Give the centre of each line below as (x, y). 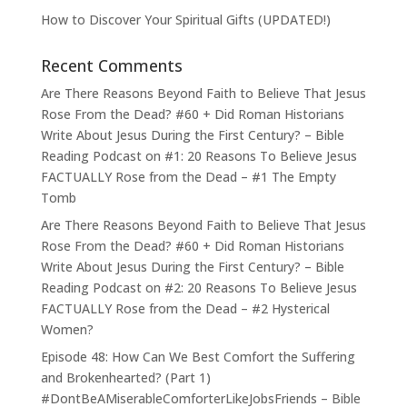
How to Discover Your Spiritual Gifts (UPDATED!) (185, 20)
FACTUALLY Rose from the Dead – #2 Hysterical (185, 308)
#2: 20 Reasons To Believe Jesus (260, 288)
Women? (67, 329)
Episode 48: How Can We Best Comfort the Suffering (198, 357)
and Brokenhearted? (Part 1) (125, 377)
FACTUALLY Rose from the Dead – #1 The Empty (188, 177)
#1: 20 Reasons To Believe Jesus (260, 156)
